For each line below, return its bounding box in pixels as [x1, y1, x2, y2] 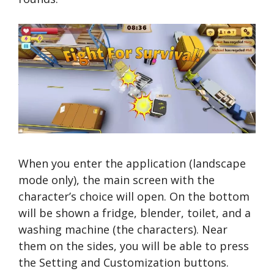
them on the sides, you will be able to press [18, 238, 249, 253]
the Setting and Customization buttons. [18, 254, 229, 270]
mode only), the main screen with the [18, 172, 215, 187]
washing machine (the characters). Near [18, 221, 228, 237]
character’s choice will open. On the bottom [18, 188, 250, 204]
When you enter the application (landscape [18, 155, 246, 171]
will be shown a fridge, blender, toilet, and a [18, 205, 251, 220]
